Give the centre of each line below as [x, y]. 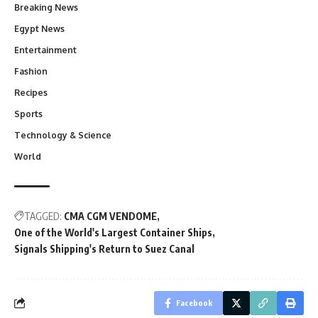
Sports [28, 114]
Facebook [194, 302]
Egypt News [39, 28]
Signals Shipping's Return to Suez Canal [104, 248]
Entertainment [45, 50]
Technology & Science [63, 135]
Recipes [31, 92]
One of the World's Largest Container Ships [113, 232]
